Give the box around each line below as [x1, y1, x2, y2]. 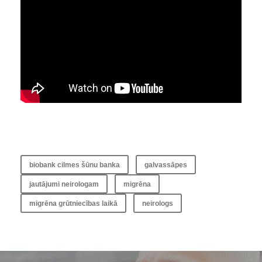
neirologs [142, 199, 173, 208]
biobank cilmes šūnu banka [29, 161, 120, 170]
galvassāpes [144, 161, 187, 170]
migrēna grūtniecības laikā [29, 199, 118, 208]
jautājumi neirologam [29, 180, 99, 189]
